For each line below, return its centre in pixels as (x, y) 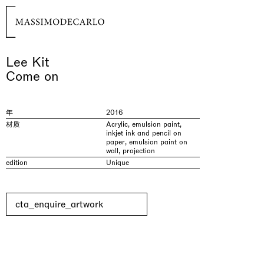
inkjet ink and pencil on (143, 133)
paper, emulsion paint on (146, 142)
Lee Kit (28, 62)
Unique (117, 163)
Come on (32, 76)
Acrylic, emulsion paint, (143, 124)
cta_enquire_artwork (59, 204)
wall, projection (130, 151)
